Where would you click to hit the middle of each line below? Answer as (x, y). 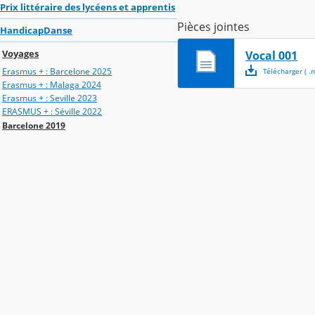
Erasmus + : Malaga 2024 (52, 84)
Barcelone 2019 (34, 125)
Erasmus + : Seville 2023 (50, 98)
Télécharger (281, 71)
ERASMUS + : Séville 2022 (52, 112)
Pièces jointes (213, 27)
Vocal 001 (271, 56)
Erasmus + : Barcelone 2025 (57, 71)
